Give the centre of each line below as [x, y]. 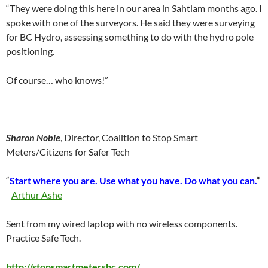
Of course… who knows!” [57, 80]
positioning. [30, 51]
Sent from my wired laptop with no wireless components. [122, 223]
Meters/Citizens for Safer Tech [68, 152]
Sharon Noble [33, 137]
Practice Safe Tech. [43, 238]
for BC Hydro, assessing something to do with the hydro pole [130, 37]
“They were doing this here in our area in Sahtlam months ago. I [134, 8]
